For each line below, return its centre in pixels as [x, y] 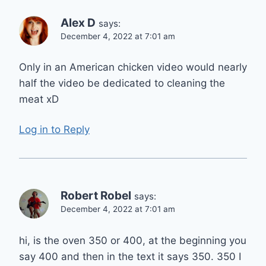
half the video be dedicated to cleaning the [122, 83]
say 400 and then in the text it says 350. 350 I [130, 256]
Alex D [78, 23]
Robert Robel [96, 195]
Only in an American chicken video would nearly [133, 67]
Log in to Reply [54, 129]
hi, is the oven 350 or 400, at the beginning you [133, 240]
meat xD [39, 99]
